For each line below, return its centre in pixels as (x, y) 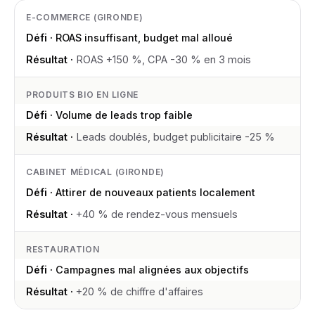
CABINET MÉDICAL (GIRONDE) (95, 172)
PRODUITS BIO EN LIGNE (83, 95)
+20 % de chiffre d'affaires (140, 291)
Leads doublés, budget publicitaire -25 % (175, 137)
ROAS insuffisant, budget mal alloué (144, 38)
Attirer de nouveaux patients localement (155, 192)
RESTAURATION (63, 249)
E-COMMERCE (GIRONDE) (85, 17)
